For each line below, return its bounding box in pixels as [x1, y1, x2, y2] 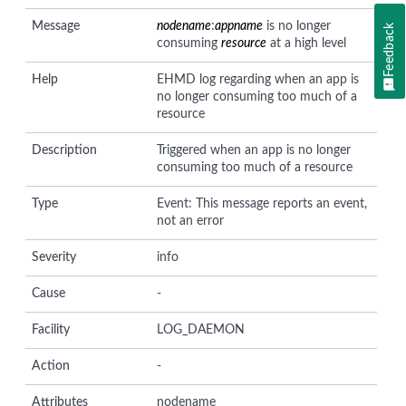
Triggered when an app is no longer [157, 143, 352, 157]
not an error [157, 214, 225, 227]
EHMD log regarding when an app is [157, 72, 360, 86]
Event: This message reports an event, [157, 197, 368, 210]
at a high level [266, 36, 347, 50]
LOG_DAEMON [157, 323, 246, 336]
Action [32, 359, 70, 372]
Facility [32, 323, 70, 336]
